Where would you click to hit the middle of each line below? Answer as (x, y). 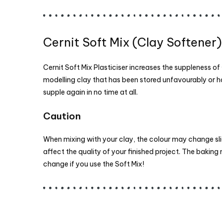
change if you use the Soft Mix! (94, 164)
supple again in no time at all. (90, 92)
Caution (62, 116)
